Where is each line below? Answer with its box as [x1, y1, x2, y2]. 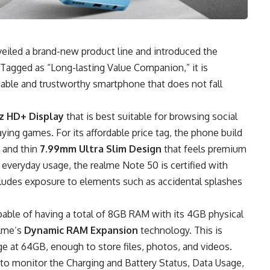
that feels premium [162, 143, 246, 155]
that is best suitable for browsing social [64, 110, 237, 123]
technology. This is [138, 224, 222, 237]
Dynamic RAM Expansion [24, 224, 138, 237]
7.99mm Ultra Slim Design [40, 143, 162, 155]
